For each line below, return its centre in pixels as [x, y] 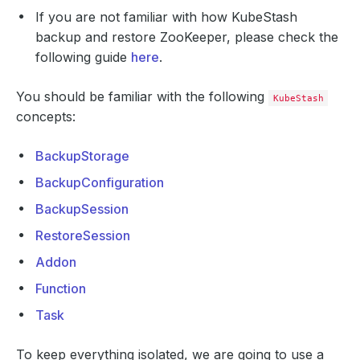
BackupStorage [82, 156]
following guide [83, 57]
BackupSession [82, 209]
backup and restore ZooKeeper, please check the [187, 37]
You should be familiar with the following [142, 96]
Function [61, 288]
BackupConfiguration [100, 182]
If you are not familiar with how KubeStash [166, 17]
